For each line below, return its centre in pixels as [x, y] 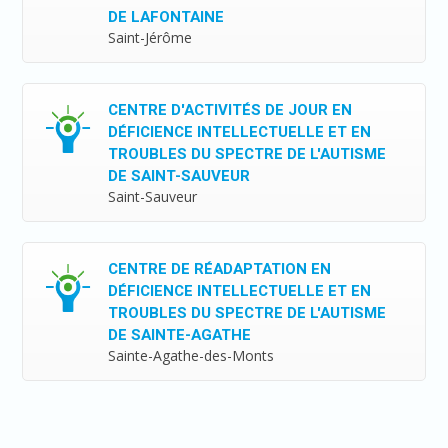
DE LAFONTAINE [166, 17]
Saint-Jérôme [150, 38]
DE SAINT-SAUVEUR [179, 176]
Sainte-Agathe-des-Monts [191, 356]
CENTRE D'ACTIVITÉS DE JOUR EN [230, 110]
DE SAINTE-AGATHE [180, 335]
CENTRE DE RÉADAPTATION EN [220, 269]
